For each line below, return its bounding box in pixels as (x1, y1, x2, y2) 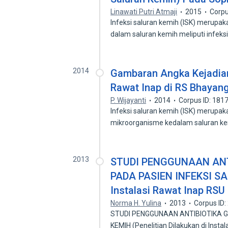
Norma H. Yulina (110, 199, 162, 207)
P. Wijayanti (110, 96, 147, 104)
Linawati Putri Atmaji (110, 8, 178, 16)
